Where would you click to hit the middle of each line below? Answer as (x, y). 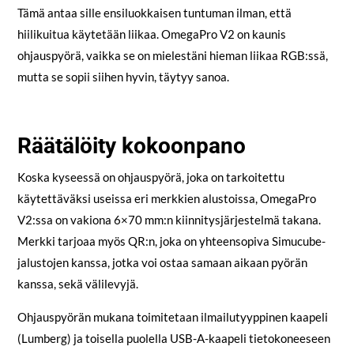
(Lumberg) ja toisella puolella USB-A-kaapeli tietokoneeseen (173, 339)
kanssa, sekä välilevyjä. (77, 284)
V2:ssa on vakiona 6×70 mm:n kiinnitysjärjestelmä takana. (169, 220)
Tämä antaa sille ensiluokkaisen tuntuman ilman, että (154, 13)
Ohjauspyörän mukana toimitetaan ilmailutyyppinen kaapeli (172, 317)
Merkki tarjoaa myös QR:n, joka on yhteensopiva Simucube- (171, 241)
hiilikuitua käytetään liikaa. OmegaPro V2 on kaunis (151, 34)
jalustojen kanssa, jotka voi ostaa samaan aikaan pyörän (162, 263)
